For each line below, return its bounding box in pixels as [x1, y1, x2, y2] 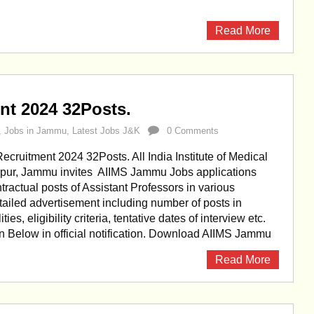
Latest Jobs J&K [72, 125, 140, 136]
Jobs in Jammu [4, 125, 67, 136]
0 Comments [167, 125, 219, 136]
